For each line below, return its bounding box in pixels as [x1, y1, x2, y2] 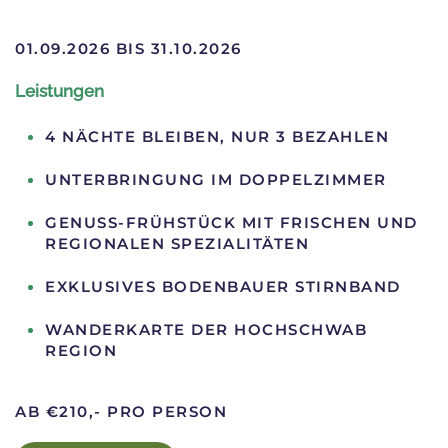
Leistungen [15, 81, 104, 102]
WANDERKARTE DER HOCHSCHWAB [45, 320, 367, 340]
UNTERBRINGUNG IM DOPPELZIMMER [45, 170, 387, 190]
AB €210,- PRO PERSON [15, 402, 227, 422]
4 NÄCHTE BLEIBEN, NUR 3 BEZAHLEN [45, 127, 389, 147]
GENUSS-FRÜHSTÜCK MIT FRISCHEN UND [45, 213, 418, 233]
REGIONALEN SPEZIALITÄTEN [45, 234, 309, 254]
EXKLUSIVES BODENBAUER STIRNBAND [45, 277, 401, 297]
